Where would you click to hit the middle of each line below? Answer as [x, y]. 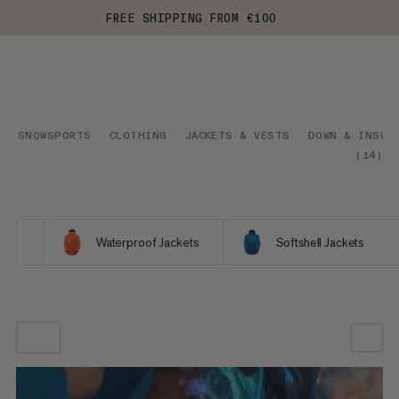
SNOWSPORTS [54, 135]
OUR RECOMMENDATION [293, 372]
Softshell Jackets [320, 242]
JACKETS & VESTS [237, 135]
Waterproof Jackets [147, 242]
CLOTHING [138, 135]
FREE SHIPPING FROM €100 [191, 18]
